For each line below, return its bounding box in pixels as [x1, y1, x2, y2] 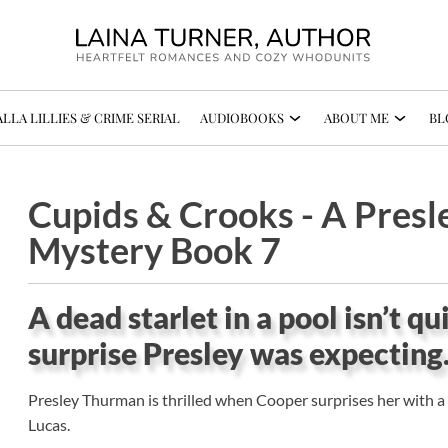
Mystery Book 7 [28, 228, 281, 273]
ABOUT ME [324, 109, 390, 127]
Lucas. [28, 415, 70, 435]
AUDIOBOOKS [200, 109, 284, 127]
